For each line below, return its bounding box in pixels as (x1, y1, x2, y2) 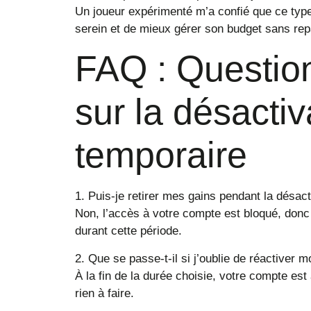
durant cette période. (74, 224, 182, 238)
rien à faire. (74, 286, 134, 300)
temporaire (74, 134, 247, 176)
